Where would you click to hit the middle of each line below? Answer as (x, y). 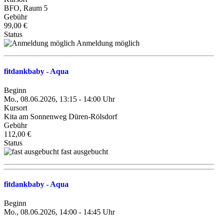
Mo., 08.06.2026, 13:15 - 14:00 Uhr (59, 99)
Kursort (16, 108)
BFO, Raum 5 (26, 8)
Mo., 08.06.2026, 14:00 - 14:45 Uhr (59, 212)
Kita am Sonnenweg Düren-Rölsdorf (61, 116)
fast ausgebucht (84, 151)
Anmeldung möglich (108, 43)
